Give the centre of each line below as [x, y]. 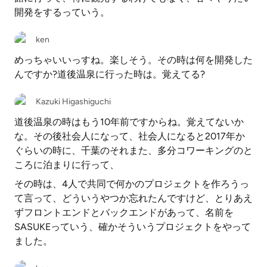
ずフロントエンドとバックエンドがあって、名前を [124, 212]
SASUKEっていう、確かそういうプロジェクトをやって [133, 227]
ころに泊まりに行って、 [67, 165]
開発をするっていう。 [62, 12]
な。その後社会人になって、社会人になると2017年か [130, 136]
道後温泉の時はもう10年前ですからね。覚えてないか [129, 122]
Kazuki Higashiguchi [73, 102]
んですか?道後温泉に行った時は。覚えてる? [110, 74]
